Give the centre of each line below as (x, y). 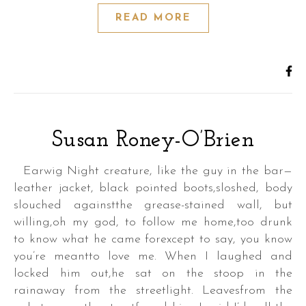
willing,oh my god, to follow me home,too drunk (153, 222)
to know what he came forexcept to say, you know (153, 239)
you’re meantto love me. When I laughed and (153, 256)
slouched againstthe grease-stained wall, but (153, 205)
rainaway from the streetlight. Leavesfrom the (153, 291)
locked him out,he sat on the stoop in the (153, 274)
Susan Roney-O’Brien (153, 140)
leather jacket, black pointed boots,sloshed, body (153, 188)
